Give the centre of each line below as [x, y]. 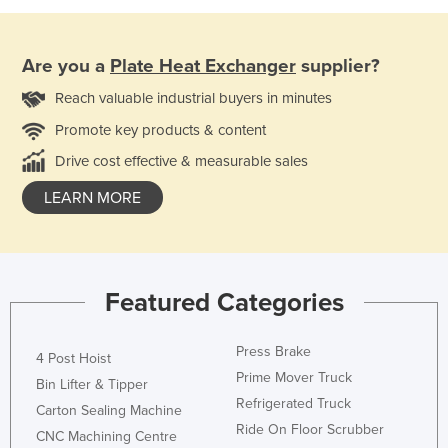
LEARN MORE [92, 197]
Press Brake [273, 352]
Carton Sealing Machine [109, 411]
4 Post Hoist [73, 359]
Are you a [66, 65]
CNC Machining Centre [106, 437]
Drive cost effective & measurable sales [181, 160]
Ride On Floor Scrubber [310, 430]
